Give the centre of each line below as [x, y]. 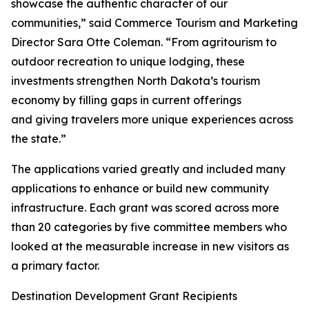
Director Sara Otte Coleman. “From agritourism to [144, 42]
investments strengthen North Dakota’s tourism [136, 81]
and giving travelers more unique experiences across [152, 119]
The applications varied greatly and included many [148, 169]
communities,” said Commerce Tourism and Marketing [154, 23]
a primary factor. [58, 266]
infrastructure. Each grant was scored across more [145, 208]
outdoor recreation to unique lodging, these [128, 61]
